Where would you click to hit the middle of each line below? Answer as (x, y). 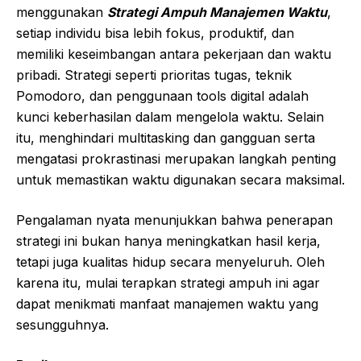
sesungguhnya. (62, 325)
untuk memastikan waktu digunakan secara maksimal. (180, 180)
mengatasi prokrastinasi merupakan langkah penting (176, 159)
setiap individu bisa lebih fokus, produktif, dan (155, 33)
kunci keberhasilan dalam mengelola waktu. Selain (170, 117)
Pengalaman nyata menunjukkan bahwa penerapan (174, 220)
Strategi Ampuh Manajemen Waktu (217, 12)
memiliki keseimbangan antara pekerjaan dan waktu (174, 54)
